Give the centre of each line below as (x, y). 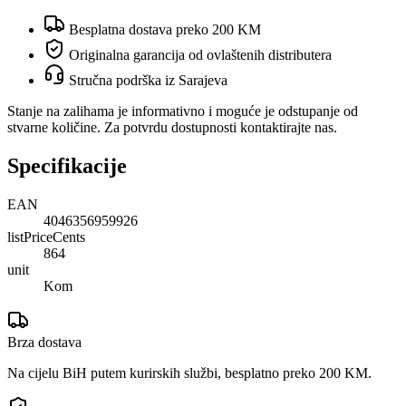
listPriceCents (46, 237)
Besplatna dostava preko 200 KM (163, 29)
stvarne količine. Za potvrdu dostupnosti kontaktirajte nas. (172, 127)
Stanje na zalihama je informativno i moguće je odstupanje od (183, 111)
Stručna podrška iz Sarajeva (146, 80)
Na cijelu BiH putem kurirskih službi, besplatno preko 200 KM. (189, 372)
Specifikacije (67, 165)
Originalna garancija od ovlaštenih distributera (198, 54)
